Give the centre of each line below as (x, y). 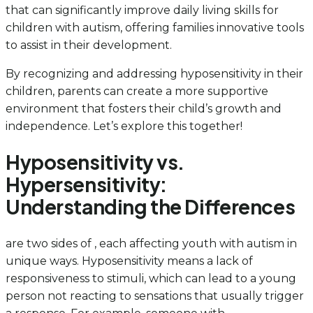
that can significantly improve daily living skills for (142, 10)
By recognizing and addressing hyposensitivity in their (154, 74)
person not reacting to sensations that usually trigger (155, 296)
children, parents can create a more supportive (137, 92)
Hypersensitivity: (86, 184)
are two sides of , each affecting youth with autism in (151, 243)
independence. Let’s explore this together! (124, 126)
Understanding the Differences (151, 207)
